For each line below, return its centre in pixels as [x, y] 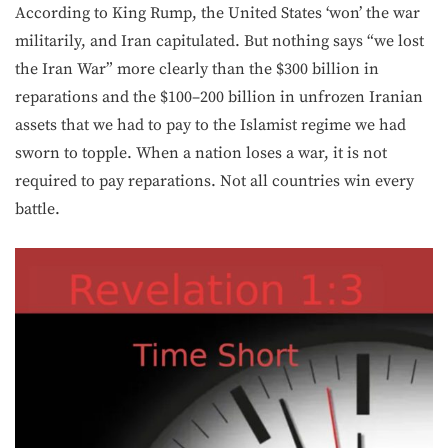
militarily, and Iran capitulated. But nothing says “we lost [219, 41]
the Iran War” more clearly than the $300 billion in [197, 69]
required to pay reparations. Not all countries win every [214, 181]
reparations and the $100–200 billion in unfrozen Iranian [219, 97]
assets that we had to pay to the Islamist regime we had [210, 125]
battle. [37, 209]
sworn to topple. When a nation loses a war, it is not [201, 153]
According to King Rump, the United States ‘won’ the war [217, 13]
